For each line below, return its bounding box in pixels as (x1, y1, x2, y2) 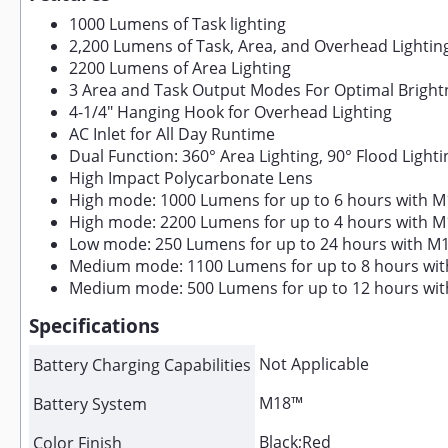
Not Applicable (259, 353, 369, 375)
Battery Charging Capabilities (33, 354, 251, 376)
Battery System (33, 393, 147, 415)
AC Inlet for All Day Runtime (69, 123, 275, 145)
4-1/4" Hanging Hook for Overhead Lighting (69, 101, 392, 123)
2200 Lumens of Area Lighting (69, 57, 291, 79)
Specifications (29, 313, 159, 339)
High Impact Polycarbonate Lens (69, 167, 313, 189)
